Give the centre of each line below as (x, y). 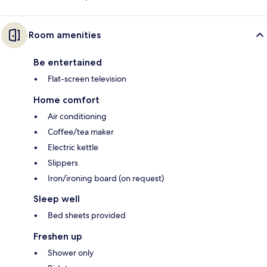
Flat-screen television (87, 78)
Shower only (71, 252)
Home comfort (66, 100)
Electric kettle (73, 147)
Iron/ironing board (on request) (106, 178)
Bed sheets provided (87, 215)
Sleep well (57, 198)
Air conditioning (77, 116)
